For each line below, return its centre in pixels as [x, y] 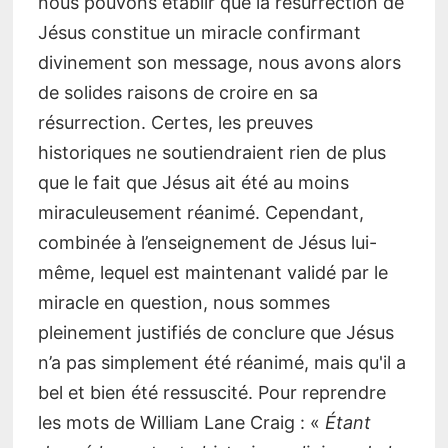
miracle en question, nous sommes [183, 303]
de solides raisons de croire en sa [177, 93]
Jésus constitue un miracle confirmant [199, 33]
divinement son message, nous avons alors [219, 63]
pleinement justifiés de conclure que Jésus [215, 333]
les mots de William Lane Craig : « [181, 423]
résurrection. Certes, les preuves [175, 123]
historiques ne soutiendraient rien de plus [211, 153]
